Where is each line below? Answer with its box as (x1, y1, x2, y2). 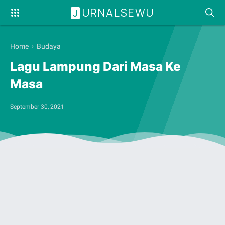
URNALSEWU (82, 5, 154, 20)
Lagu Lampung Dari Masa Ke (10, 59, 181, 74)
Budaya (37, 42, 61, 50)
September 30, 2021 (10, 103, 64, 110)
